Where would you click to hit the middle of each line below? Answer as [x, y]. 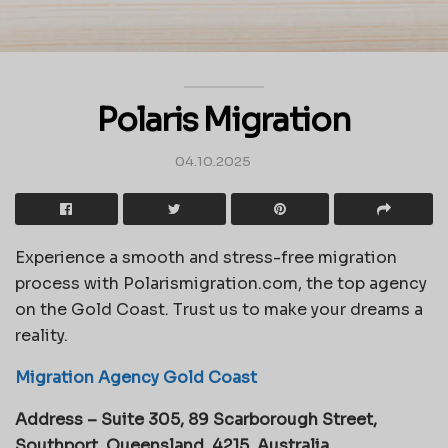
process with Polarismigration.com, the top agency [221, 283]
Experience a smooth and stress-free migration [206, 257]
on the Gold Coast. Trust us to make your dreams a [219, 309]
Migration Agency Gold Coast [136, 377]
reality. [41, 335]
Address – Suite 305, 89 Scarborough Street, [196, 419]
